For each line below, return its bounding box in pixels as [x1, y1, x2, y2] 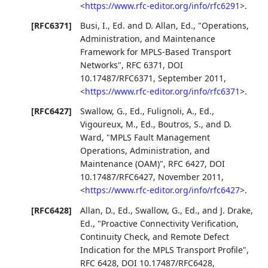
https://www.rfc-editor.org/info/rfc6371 [85, 86, 240, 98]
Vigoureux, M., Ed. [80, 118, 154, 130]
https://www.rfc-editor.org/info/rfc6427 [85, 184, 240, 196]
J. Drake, [220, 204, 254, 216]
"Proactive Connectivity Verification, [98, 217, 239, 229]
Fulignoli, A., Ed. [147, 105, 212, 117]
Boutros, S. [158, 118, 202, 130]
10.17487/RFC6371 [80, 72, 154, 84]
